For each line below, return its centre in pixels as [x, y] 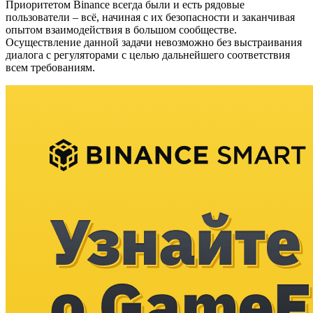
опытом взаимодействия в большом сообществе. [121, 29]
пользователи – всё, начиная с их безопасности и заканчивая [150, 17]
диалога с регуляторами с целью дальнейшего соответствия [148, 54]
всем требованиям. [50, 67]
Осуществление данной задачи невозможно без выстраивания [154, 42]
